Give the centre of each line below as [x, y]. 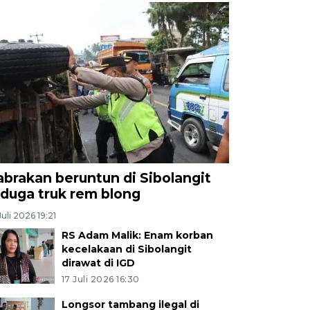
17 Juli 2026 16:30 [100, 279]
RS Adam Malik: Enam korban [137, 235]
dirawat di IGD [98, 263]
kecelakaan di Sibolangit [126, 249]
